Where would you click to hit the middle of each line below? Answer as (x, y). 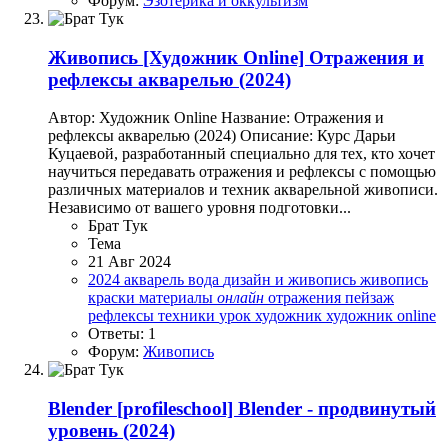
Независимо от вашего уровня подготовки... (199, 208)
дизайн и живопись (291, 280)
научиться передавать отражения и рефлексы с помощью (242, 172)
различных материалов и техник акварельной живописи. (243, 190)
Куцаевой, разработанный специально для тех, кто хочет (241, 154)
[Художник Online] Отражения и (283, 57)
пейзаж (369, 298)
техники (188, 316)
